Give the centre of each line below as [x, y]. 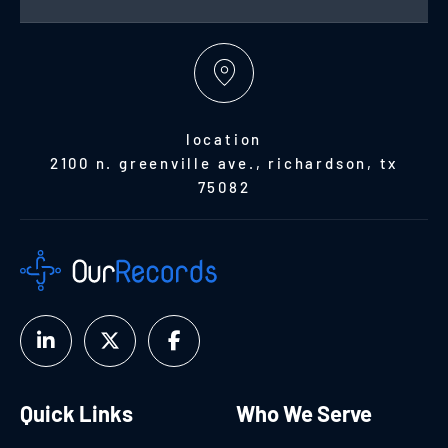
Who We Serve [304, 412]
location [224, 138]
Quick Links [76, 412]
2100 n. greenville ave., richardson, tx [224, 162]
